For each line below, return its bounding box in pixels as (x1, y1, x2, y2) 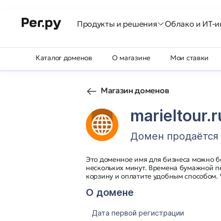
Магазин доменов (101, 85, 169, 95)
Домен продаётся (130, 130, 219, 142)
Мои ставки (170, 53, 209, 62)
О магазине (111, 53, 151, 62)
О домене (86, 186, 134, 198)
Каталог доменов (36, 53, 92, 62)
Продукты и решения (77, 19, 157, 29)
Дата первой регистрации (92, 208, 184, 218)
